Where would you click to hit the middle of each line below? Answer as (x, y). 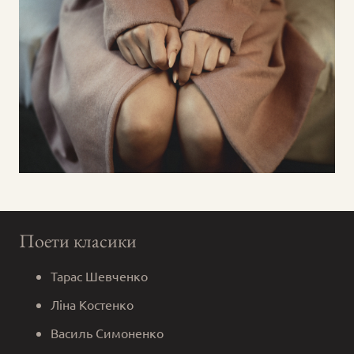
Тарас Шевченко (99, 275)
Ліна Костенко (92, 304)
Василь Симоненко (107, 332)
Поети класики (78, 240)
